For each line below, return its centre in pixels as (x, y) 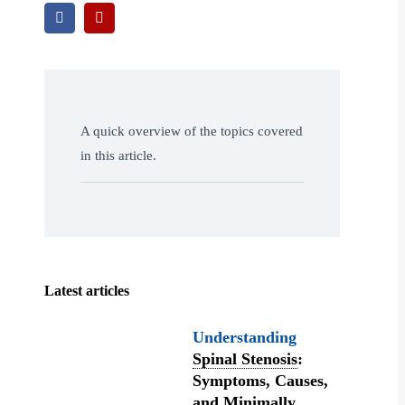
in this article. (119, 155)
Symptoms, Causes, (261, 381)
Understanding (245, 337)
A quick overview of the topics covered (192, 131)
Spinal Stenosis (245, 359)
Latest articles (87, 291)
